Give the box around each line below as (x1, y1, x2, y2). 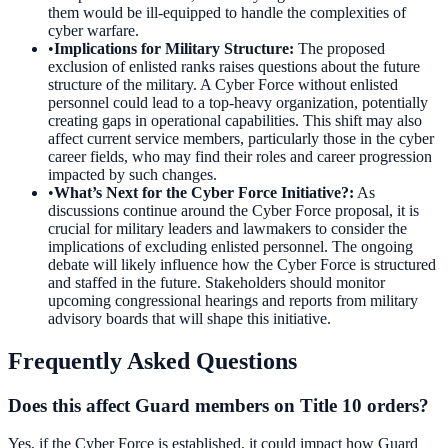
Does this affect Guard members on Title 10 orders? (8, 394, 429, 416)
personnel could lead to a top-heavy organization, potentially (48, 93, 428, 111)
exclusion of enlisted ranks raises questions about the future (48, 57, 420, 75)
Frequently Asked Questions (8, 347, 297, 374)
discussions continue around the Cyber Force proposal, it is (48, 201, 419, 219)
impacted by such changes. (48, 165, 217, 183)
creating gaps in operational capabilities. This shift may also (48, 111, 422, 129)
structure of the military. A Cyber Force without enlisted (48, 75, 398, 93)
